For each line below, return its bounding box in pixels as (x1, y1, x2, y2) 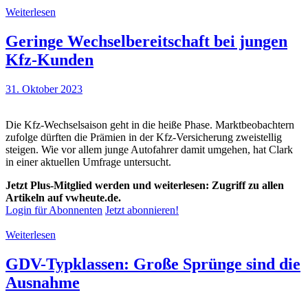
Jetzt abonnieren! (105, 204, 179, 216)
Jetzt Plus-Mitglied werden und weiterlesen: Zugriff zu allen (5, 179, 284, 191)
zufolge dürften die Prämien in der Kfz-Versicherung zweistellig (5, 131, 282, 143)
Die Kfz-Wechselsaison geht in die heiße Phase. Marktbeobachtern (5, 119, 294, 131)
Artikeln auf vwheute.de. (5, 192, 121, 203)
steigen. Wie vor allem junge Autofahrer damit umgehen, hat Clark (5, 144, 293, 155)
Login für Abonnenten (5, 204, 102, 216)
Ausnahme (5, 273, 80, 291)
